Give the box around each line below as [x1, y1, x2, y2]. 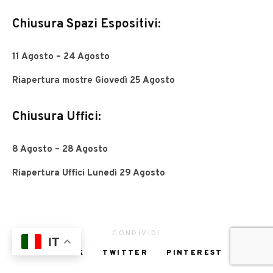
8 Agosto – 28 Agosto [12, 144, 108, 156]
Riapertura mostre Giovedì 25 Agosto [12, 75, 175, 87]
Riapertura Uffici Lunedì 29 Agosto [12, 168, 165, 180]
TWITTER [102, 248, 149, 258]
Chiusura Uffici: [12, 109, 101, 126]
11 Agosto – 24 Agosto [12, 51, 110, 63]
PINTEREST [166, 248, 223, 258]
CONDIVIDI [112, 229, 161, 239]
